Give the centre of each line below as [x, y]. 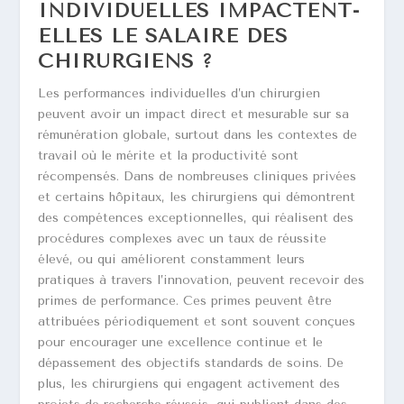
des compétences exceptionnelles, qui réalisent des [196, 218]
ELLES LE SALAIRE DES [163, 37]
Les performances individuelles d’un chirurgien [179, 94]
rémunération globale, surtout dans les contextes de [198, 135]
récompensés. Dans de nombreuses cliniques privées [197, 177]
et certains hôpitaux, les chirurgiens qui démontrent [197, 197]
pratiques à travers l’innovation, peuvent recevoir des [202, 280]
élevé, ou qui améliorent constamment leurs [172, 260]
